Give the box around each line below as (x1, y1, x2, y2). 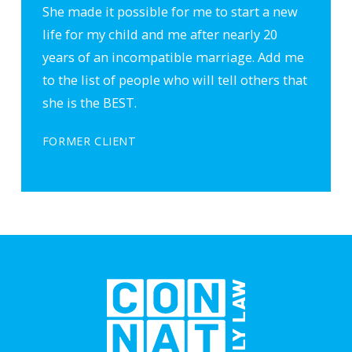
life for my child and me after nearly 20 (42, 24, 277, 43)
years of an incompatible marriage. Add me (42, 47, 304, 66)
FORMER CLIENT (42, 132, 137, 148)
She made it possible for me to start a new (42, 2, 298, 20)
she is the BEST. (42, 93, 137, 112)
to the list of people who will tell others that (42, 70, 307, 89)
